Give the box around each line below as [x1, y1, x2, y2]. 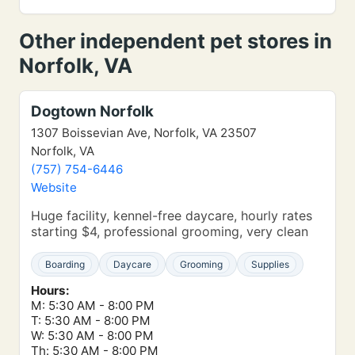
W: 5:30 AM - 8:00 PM [31, 328, 154, 343]
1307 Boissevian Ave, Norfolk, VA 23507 [31, 125, 257, 140]
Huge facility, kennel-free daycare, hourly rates [31, 208, 312, 223]
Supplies [251, 258, 289, 270]
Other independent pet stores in [19, 29, 332, 53]
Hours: [31, 283, 70, 298]
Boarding [45, 258, 85, 270]
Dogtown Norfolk [31, 102, 154, 120]
